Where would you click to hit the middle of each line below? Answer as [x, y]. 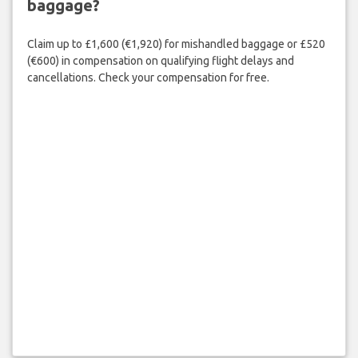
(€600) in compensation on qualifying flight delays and [160, 61]
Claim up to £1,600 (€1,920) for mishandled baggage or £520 [176, 44]
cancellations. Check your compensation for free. [148, 78]
